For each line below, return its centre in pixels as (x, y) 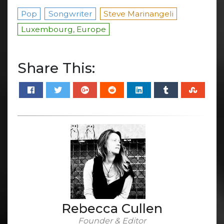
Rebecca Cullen (112, 208)
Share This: (56, 68)
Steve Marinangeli (139, 13)
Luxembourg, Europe (64, 29)
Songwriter (70, 13)
